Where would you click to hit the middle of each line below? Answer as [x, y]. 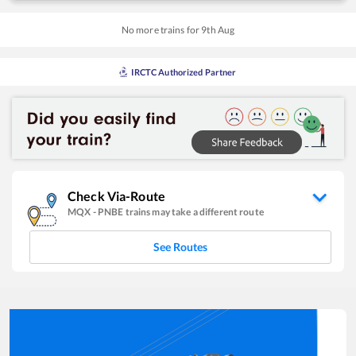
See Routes [180, 246]
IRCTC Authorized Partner [184, 72]
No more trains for [161, 29]
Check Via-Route [116, 195]
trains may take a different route [194, 211]
